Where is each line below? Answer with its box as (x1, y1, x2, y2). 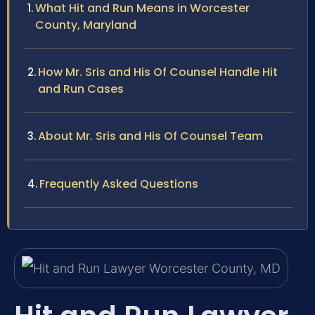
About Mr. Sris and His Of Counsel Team (38, 128, 263, 145)
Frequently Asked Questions (39, 176, 198, 193)
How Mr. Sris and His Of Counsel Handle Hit (38, 64, 278, 81)
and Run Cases (38, 81, 124, 98)
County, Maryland (35, 17, 136, 34)
